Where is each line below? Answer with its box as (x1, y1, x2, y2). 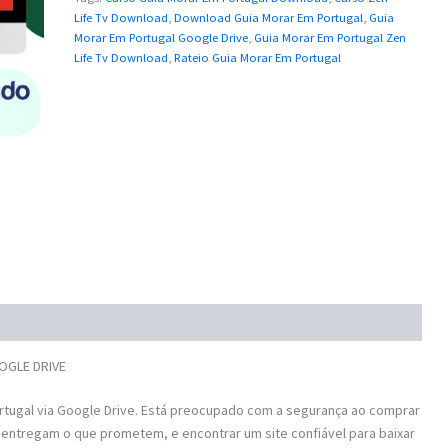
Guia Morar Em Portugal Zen (254, 30, 407, 46)
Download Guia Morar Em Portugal (174, 10, 364, 26)
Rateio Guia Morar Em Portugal (174, 50, 342, 66)
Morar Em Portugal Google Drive (74, 30, 249, 46)
